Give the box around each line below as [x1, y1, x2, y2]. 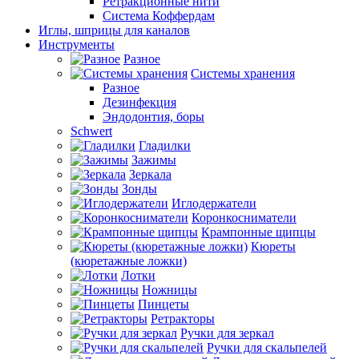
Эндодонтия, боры [103, 110, 204, 123]
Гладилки [139, 139, 191, 152]
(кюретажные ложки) [71, 254, 187, 268]
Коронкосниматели [192, 211, 296, 224]
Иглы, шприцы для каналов [38, 23, 190, 37]
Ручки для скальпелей [207, 341, 327, 354]
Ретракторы [151, 312, 215, 325]
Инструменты [38, 38, 115, 51]
